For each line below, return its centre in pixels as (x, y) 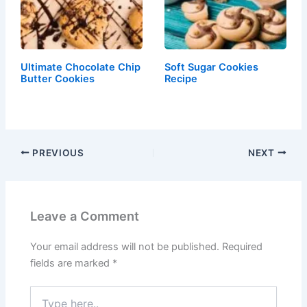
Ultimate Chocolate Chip (80, 67)
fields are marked (72, 263)
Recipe (181, 79)
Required (243, 247)
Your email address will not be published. (125, 247)
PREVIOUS (57, 152)
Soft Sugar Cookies (212, 67)
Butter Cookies (57, 79)
